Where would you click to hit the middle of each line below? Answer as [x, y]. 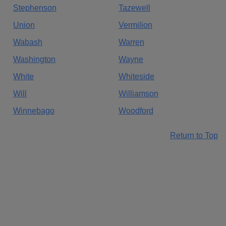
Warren [131, 42]
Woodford [136, 111]
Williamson [138, 94]
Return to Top [194, 136]
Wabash [28, 42]
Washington [34, 60]
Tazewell [134, 8]
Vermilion [135, 25]
